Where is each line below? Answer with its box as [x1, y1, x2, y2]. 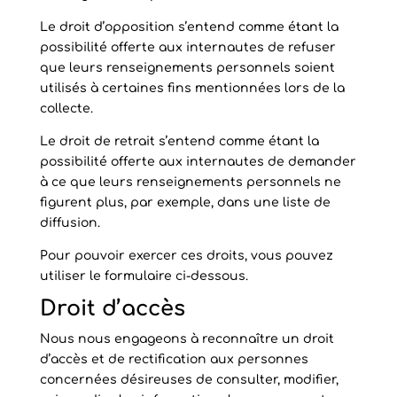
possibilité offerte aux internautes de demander [39, 155, 356, 168]
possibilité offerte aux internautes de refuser [39, 41, 336, 54]
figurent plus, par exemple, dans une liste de [39, 196, 331, 209]
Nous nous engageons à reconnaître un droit [39, 332, 334, 346]
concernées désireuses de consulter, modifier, [39, 373, 339, 386]
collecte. [39, 102, 93, 115]
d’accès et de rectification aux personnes [39, 353, 308, 366]
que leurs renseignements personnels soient [39, 61, 335, 74]
